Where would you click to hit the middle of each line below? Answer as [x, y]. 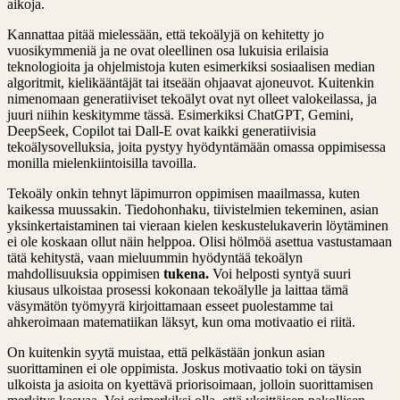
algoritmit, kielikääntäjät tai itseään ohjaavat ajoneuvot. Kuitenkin [191, 82]
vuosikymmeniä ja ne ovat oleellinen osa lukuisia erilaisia [168, 50]
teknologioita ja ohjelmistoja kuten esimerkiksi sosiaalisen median [191, 66]
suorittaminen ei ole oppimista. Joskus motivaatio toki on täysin [184, 368]
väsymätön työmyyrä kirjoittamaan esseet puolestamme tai [170, 305]
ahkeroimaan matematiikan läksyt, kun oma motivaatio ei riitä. [181, 321]
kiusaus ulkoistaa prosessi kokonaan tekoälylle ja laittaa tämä [178, 289]
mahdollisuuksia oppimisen [85, 273]
